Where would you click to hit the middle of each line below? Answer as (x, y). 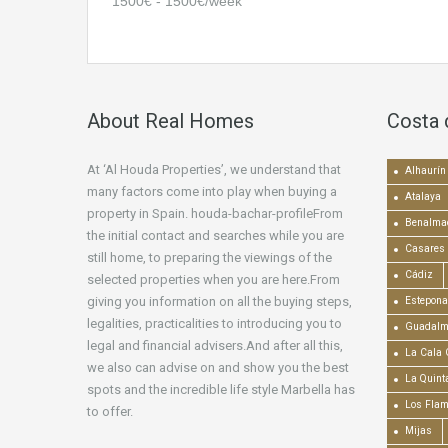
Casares (425, 249)
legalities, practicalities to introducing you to (214, 324)
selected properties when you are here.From (213, 280)
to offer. (110, 412)
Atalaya (423, 197)
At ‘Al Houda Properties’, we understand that (214, 170)
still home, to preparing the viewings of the (209, 258)
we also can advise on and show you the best (218, 368)
